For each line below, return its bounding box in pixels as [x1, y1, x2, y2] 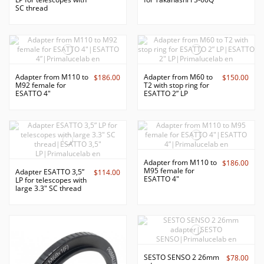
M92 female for [15, 80, 66, 90]
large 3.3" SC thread [15, 183, 81, 193]
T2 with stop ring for [143, 80, 209, 90]
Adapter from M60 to [143, 71, 213, 82]
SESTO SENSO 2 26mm [143, 252, 219, 262]
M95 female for [143, 165, 194, 176]
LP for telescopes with [15, 174, 87, 185]
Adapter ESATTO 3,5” [15, 166, 84, 177]
